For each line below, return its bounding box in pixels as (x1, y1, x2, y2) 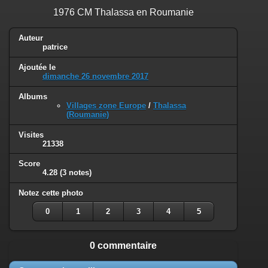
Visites (19, 130, 44, 139)
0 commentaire (90, 240, 157, 251)
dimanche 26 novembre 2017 (42, 71, 148, 81)
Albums (19, 92, 47, 101)
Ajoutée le (19, 62, 56, 72)
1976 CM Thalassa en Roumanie (53, 7, 194, 17)
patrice (42, 42, 68, 51)
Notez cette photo (19, 188, 83, 198)
